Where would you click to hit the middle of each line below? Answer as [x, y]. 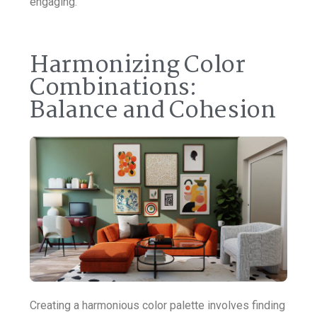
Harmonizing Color [138, 65]
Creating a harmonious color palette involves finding [157, 305]
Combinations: [113, 88]
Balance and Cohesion [153, 111]
